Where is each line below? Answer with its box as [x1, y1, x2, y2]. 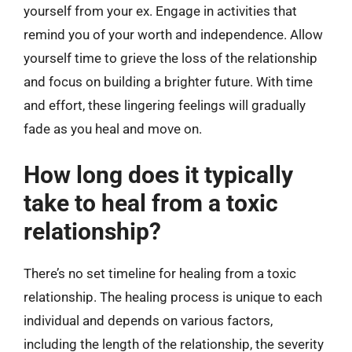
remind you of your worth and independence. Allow [24, 27, 323, 42]
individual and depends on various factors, [24, 312, 273, 328]
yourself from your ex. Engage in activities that [24, 3, 297, 19]
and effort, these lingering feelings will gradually [24, 97, 306, 113]
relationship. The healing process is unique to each [24, 288, 322, 305]
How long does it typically [24, 160, 293, 189]
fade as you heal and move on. [24, 121, 202, 137]
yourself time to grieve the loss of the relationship [24, 50, 317, 66]
